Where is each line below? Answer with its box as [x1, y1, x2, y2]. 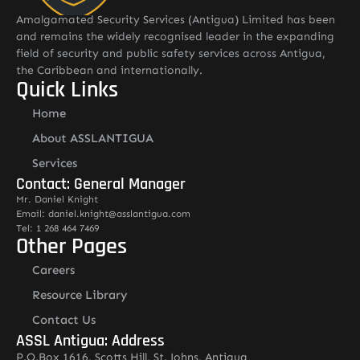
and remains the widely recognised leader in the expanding [16, 30, 334, 43]
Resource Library [32, 288, 128, 302]
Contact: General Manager [16, 174, 186, 194]
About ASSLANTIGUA [32, 131, 153, 145]
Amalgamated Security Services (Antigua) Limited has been [16, 13, 335, 27]
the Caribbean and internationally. [16, 63, 202, 77]
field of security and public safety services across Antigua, [16, 47, 325, 60]
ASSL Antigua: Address [16, 330, 165, 351]
